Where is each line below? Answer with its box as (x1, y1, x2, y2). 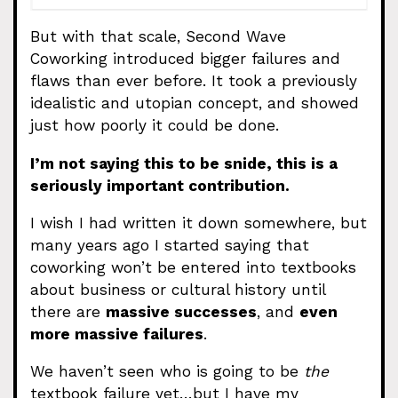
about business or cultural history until (30, 280, 325, 298)
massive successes (106, 302, 257, 321)
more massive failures (30, 324, 203, 343)
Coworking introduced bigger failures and (30, 50, 340, 68)
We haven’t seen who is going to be (30, 362, 304, 381)
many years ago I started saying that (30, 235, 309, 254)
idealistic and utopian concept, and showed (30, 94, 359, 113)
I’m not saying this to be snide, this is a (30, 154, 338, 172)
